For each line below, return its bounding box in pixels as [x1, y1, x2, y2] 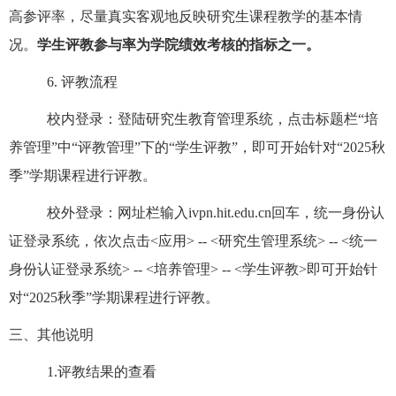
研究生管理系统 [218, 233, 317, 249]
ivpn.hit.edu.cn [188, 205, 271, 221]
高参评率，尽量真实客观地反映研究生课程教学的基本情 [9, 9, 362, 25]
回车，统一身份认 [271, 205, 385, 221]
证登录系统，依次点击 [9, 233, 150, 249]
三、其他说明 [9, 327, 94, 343]
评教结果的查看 [57, 364, 156, 380]
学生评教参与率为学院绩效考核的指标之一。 [37, 37, 320, 53]
